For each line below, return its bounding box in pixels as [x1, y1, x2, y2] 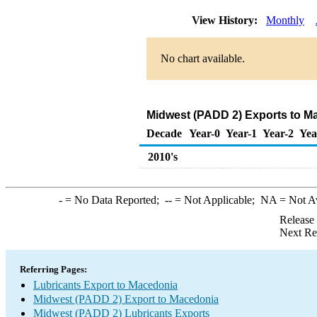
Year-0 [189, 127, 220, 139]
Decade [146, 127, 182, 139]
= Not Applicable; [171, 194, 260, 206]
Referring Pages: [20, 264, 87, 275]
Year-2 [263, 127, 294, 139]
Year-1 [226, 127, 257, 139]
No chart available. [161, 52, 245, 64]
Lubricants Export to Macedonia [33, 279, 178, 291]
